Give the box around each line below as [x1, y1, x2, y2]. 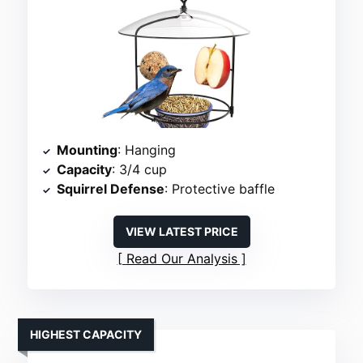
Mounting [57, 141, 118, 158]
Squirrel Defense [57, 180, 165, 197]
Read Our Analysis [126, 250, 237, 267]
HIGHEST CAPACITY [30, 327, 143, 341]
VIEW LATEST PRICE [125, 224, 238, 238]
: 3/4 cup [112, 160, 168, 177]
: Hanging [117, 141, 177, 158]
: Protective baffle [164, 180, 275, 197]
